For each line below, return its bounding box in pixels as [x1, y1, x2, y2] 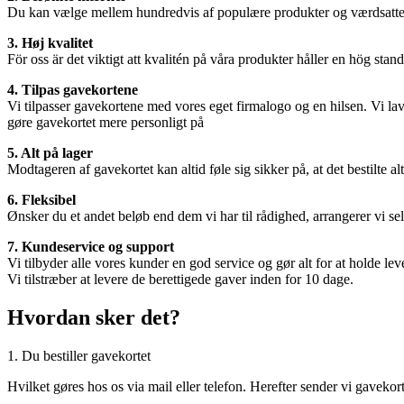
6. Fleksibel [7, 192, 76, 208]
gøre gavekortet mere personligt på [7, 115, 204, 131]
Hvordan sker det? [7, 306, 180, 330]
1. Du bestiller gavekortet [7, 348, 151, 363]
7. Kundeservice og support [7, 239, 174, 255]
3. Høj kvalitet [7, 35, 93, 51]
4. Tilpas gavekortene [7, 82, 138, 98]
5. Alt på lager [7, 145, 93, 161]
